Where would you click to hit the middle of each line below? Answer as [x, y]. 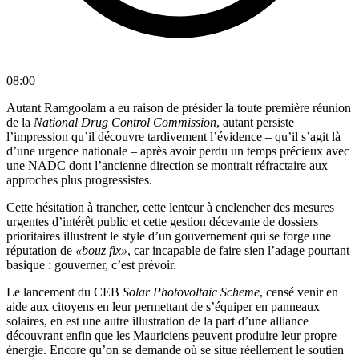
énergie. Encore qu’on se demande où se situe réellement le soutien [175, 350]
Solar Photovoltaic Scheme [191, 292]
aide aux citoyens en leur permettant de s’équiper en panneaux [163, 307]
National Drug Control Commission [125, 123]
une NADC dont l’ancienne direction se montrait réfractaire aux [167, 166]
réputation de [41, 251]
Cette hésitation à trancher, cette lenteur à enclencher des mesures [170, 208]
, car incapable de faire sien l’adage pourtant [238, 251]
